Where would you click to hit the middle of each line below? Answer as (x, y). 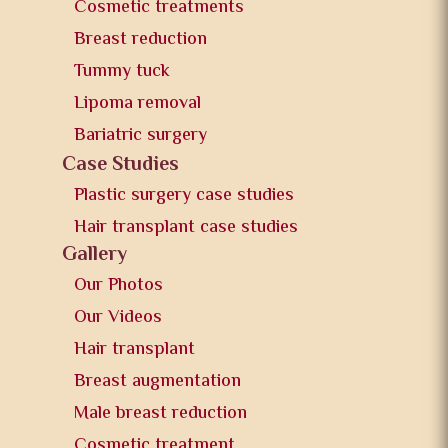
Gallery (95, 255)
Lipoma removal (138, 103)
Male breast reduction (161, 413)
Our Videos (118, 317)
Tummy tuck (122, 71)
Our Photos (119, 285)
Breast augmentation (158, 381)
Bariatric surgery (141, 135)
